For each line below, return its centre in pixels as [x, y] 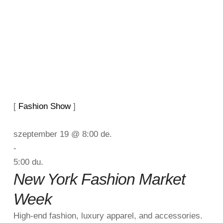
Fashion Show [44, 106]
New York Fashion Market [99, 179]
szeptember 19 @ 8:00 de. [62, 134]
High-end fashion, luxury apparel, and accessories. [108, 216]
